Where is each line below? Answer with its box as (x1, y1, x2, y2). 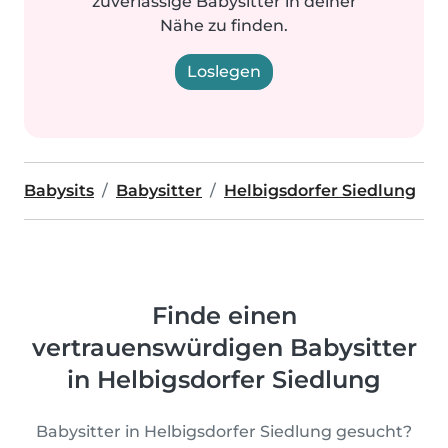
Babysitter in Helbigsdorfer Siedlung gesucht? (36, 422, 412, 441)
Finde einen (151, 301, 297, 330)
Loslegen (187, 62, 261, 81)
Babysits (24, 181, 94, 200)
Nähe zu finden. (160, 16, 288, 35)
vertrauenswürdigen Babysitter (31, 333, 417, 362)
